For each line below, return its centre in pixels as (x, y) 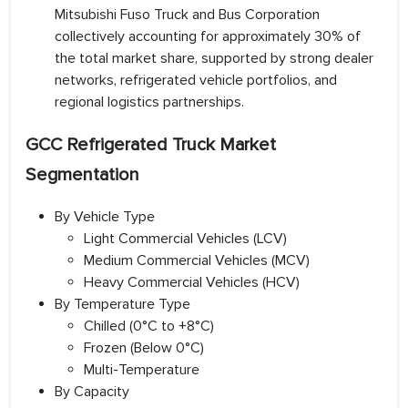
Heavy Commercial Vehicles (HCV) (192, 283)
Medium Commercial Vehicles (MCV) (197, 261)
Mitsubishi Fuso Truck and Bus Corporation (187, 15)
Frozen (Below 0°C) (144, 348)
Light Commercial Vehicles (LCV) (185, 239)
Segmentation (82, 175)
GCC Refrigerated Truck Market (151, 145)
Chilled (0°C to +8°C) (149, 326)
